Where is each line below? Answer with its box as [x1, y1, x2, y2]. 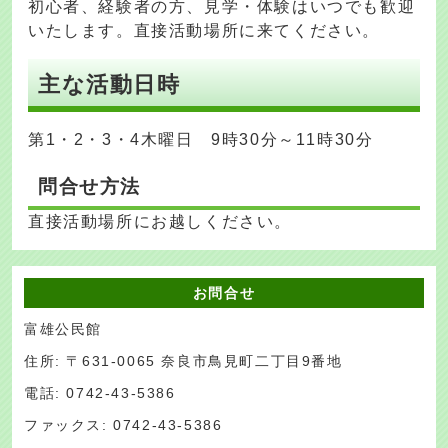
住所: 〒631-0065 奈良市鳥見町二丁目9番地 [24, 354, 343, 370]
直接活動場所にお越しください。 [28, 213, 292, 231]
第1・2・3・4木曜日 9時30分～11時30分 [28, 131, 374, 149]
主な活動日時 [38, 72, 181, 98]
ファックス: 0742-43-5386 [24, 418, 223, 434]
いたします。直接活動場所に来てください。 [28, 22, 380, 40]
